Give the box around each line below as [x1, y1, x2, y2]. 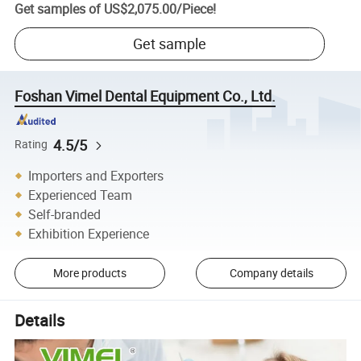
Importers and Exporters [28, 166, 164, 185]
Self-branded [28, 205, 102, 223]
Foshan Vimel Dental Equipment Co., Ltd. [15, 86, 276, 106]
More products [52, 265, 127, 281]
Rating [15, 137, 48, 152]
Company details [229, 265, 313, 281]
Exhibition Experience [28, 224, 150, 243]
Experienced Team [28, 185, 133, 204]
